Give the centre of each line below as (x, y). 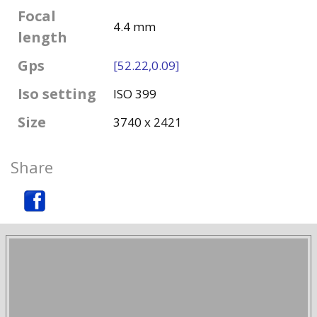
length (42, 37)
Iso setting (57, 93)
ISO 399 (135, 93)
